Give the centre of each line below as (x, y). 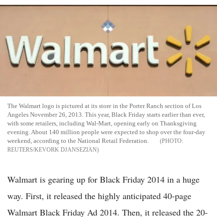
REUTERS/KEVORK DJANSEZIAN (52, 149)
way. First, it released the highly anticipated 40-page (99, 195)
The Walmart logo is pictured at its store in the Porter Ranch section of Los (104, 106)
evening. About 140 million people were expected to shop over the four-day (106, 132)
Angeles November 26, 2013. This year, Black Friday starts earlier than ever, (106, 114)
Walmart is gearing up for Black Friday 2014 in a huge (103, 179)
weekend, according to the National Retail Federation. (78, 140)
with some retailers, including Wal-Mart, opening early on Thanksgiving (102, 123)
